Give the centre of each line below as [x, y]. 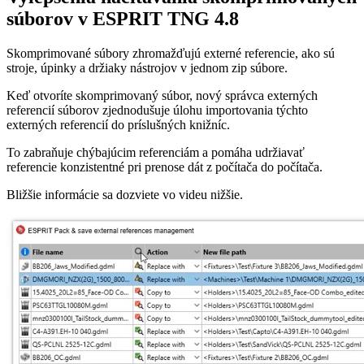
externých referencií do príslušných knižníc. [118, 124]
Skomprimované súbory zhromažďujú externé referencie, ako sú [171, 53]
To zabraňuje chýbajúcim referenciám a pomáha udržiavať [156, 152]
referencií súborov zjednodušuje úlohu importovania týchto [157, 110]
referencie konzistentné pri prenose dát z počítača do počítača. [165, 167]
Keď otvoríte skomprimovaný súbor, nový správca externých [162, 95]
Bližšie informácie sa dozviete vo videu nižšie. [125, 194]
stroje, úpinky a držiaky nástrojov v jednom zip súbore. [147, 67]
